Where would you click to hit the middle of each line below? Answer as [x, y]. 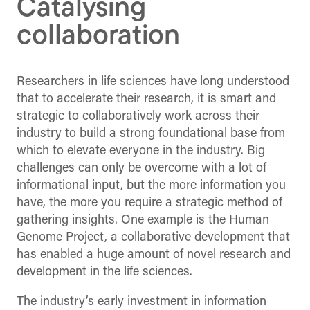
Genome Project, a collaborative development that [153, 238]
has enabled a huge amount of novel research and [154, 255]
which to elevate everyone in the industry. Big [141, 152]
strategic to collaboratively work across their [138, 117]
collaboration [98, 37]
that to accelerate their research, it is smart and [146, 100]
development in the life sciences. [104, 273]
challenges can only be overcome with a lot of [142, 169]
